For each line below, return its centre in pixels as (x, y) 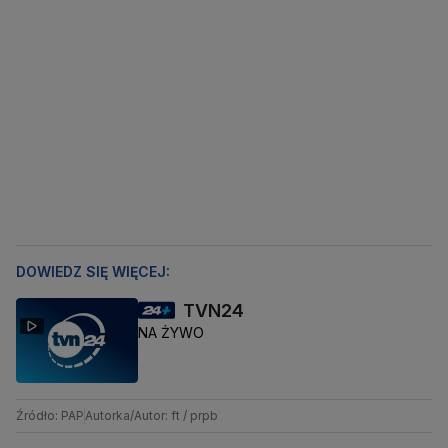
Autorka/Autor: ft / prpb (151, 415)
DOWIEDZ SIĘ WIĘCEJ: (93, 272)
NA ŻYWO (171, 333)
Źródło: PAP (50, 415)
